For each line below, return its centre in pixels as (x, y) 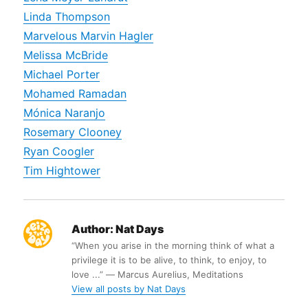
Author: (93, 229)
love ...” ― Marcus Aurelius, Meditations (158, 275)
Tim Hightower (62, 171)
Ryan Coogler (59, 152)
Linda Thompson (67, 17)
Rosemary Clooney (73, 132)
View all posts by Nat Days (129, 289)
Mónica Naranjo (65, 113)
